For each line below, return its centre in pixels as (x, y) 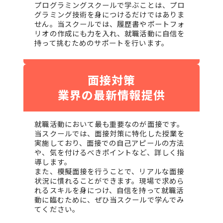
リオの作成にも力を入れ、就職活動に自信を (110, 33)
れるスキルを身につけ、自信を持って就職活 (109, 190)
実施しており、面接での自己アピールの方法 (109, 143)
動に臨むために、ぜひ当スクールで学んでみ (109, 200)
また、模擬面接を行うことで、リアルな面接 (109, 171)
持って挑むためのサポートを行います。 (102, 42)
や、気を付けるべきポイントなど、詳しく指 (109, 152)
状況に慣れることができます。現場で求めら (109, 181)
